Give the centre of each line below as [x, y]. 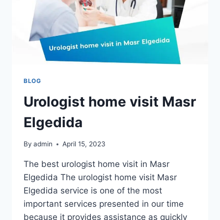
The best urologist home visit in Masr [96, 164]
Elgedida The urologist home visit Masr [100, 178]
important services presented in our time [104, 204]
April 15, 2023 [84, 144]
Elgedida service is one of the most [93, 191]
